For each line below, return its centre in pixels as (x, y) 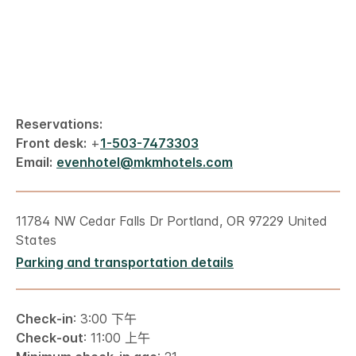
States (36, 240)
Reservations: (59, 124)
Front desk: (51, 143)
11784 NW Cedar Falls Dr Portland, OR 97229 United (172, 221)
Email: (34, 162)
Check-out (50, 337)
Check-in (44, 318)
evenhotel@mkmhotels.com (145, 162)
